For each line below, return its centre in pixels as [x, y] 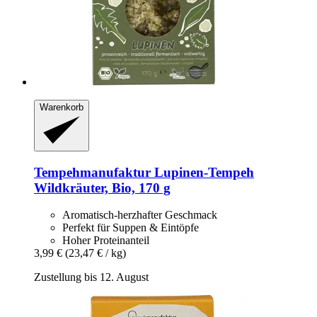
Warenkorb [62, 108]
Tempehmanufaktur [92, 172]
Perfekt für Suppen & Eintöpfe [131, 228]
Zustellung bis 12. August [91, 277]
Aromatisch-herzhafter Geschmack [140, 215]
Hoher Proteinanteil [106, 241]
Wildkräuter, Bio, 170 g [102, 188]
